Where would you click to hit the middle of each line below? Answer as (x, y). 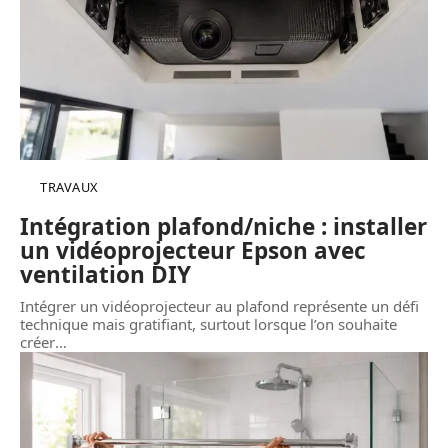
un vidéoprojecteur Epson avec (193, 250)
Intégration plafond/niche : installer (223, 226)
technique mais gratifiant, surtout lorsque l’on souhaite (208, 323)
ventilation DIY (105, 274)
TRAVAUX (69, 186)
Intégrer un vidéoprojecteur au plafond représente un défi (219, 305)
